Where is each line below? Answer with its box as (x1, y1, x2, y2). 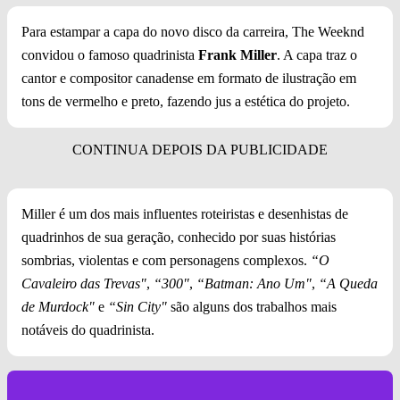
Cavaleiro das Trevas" (21, 276, 146, 292)
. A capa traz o (277, 47, 357, 63)
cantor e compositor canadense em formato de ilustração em (21, 71, 356, 87)
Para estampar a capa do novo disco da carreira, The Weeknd (21, 24, 364, 40)
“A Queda (319, 276, 378, 292)
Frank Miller (198, 47, 277, 63)
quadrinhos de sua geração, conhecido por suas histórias (21, 229, 336, 246)
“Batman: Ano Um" (193, 276, 312, 292)
